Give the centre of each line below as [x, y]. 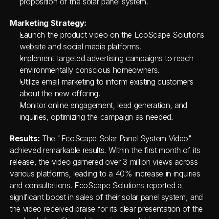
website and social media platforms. [80, 46]
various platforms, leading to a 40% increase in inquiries [105, 174]
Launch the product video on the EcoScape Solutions [112, 35]
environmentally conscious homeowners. [90, 70]
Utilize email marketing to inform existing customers [107, 82]
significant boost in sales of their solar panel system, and [107, 197]
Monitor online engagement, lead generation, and [103, 105]
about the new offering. [60, 93]
